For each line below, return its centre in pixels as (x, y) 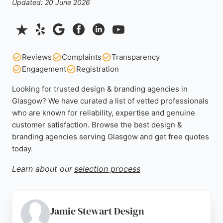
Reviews (37, 57)
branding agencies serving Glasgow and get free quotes (111, 137)
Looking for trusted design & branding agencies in (100, 89)
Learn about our (42, 169)
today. (22, 149)
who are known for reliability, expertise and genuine (104, 113)
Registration (98, 69)
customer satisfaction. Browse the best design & (97, 125)
